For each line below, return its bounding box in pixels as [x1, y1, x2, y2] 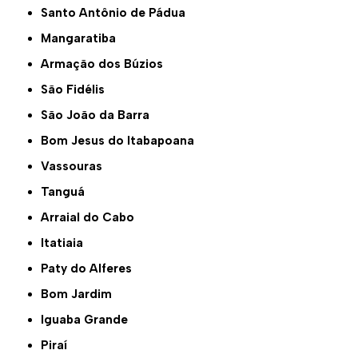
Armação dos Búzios [50, 57, 164, 72]
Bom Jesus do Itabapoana [49, 133, 195, 149]
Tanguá [48, 185, 86, 200]
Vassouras [49, 159, 103, 174]
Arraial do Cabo [50, 210, 135, 225]
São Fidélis [48, 82, 105, 97]
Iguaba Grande [44, 312, 129, 328]
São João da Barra [48, 108, 150, 123]
